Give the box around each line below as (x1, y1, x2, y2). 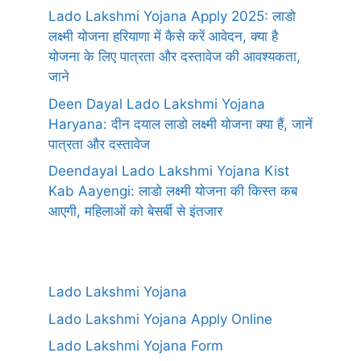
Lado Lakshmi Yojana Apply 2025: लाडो (48, 8, 296, 24)
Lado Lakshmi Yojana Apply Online (48, 310, 272, 327)
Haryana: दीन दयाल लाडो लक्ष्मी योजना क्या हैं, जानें (48, 115, 313, 132)
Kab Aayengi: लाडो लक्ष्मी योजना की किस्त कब (48, 183, 297, 199)
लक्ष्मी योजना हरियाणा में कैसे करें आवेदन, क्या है (48, 28, 278, 44)
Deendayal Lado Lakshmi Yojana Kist (48, 163, 289, 179)
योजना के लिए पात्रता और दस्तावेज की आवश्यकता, (48, 48, 301, 64)
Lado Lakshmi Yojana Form (48, 338, 223, 354)
